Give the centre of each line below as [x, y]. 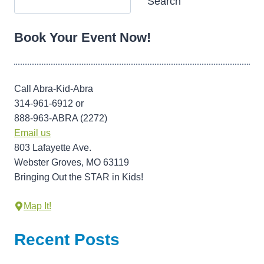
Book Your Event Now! [82, 38]
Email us [32, 133]
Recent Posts [67, 240]
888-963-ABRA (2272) [61, 118]
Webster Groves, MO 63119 [72, 163]
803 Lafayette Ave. [53, 148]
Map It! [37, 206]
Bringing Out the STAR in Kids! [79, 177]
